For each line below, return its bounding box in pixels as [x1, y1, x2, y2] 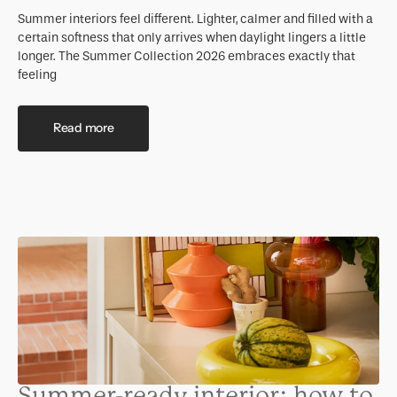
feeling [18, 66, 57, 82]
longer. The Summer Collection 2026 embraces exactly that [18, 48, 355, 64]
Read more [53, 120, 114, 136]
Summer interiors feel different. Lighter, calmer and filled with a [18, 11, 373, 27]
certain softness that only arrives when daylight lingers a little [18, 29, 366, 45]
